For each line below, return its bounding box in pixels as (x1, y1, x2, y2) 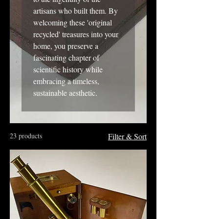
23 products (10, 131, 42, 141)
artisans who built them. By (33, 5, 118, 16)
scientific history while (33, 64, 103, 75)
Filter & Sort (108, 131, 147, 142)
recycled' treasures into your (33, 29, 118, 40)
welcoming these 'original (33, 17, 112, 28)
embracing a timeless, (33, 76, 99, 87)
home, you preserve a (33, 41, 98, 51)
